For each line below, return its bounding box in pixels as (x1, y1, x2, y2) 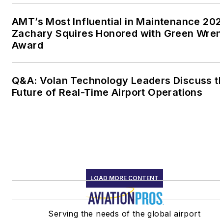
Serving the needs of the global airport (48, 209, 201, 219)
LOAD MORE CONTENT (90, 174, 159, 182)
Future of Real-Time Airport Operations (12, 86, 204, 99)
